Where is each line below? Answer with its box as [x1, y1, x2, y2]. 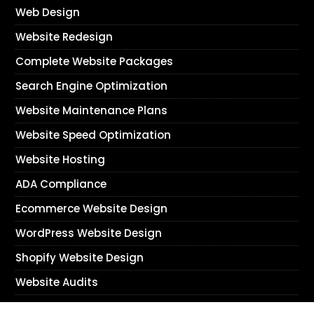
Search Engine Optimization [15, 78, 168, 94]
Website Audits [15, 275, 99, 290]
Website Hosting [15, 152, 106, 168]
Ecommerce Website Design [15, 201, 168, 217]
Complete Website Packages [15, 54, 174, 69]
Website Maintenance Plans [15, 103, 168, 118]
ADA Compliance [15, 177, 107, 192]
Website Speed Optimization [15, 128, 172, 143]
